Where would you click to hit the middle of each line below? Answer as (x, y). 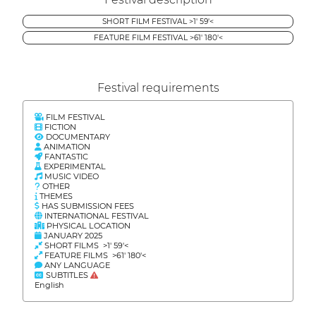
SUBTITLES (67, 275)
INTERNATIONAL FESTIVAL (96, 215)
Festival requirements (158, 87)
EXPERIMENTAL (74, 166)
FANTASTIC (65, 156)
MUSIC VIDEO (71, 176)
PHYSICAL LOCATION (87, 225)
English (49, 285)
